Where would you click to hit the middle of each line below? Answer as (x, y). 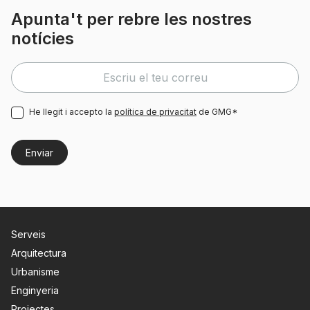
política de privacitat (155, 112)
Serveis (28, 234)
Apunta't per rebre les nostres (131, 19)
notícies (43, 38)
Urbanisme (35, 272)
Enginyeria (35, 290)
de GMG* (217, 112)
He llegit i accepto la (72, 112)
